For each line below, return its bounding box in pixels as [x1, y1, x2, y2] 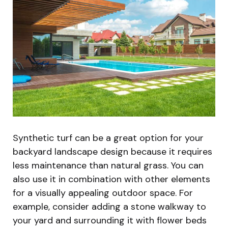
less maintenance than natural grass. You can [13, 159, 204, 172]
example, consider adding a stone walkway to [13, 200, 206, 213]
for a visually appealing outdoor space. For [13, 186, 193, 199]
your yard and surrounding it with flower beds [13, 214, 207, 226]
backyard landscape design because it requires [13, 145, 212, 158]
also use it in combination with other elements [13, 173, 210, 185]
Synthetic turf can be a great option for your [13, 131, 204, 144]
